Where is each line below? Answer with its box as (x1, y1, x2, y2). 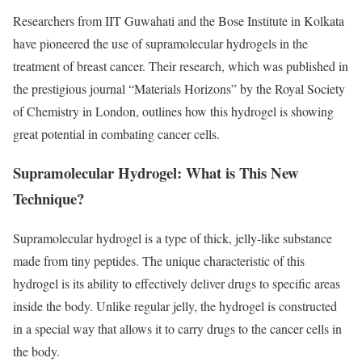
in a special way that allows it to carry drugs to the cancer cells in (13, 320, 342, 338)
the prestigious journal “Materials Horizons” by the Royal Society (13, 79, 345, 97)
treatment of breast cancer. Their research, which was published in (13, 57, 348, 74)
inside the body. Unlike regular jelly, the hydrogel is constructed (13, 297, 337, 315)
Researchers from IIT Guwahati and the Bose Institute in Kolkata (13, 11, 344, 29)
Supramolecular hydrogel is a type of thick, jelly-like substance (13, 229, 332, 247)
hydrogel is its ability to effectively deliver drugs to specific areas (13, 275, 340, 293)
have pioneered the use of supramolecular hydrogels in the (13, 34, 308, 52)
